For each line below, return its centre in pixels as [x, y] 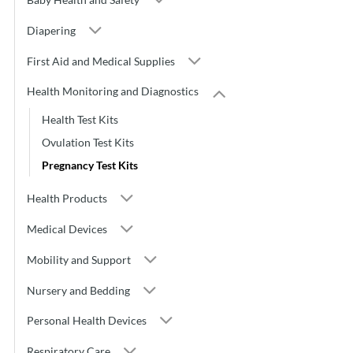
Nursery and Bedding [78, 290]
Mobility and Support [79, 259]
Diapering [51, 30]
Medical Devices [67, 229]
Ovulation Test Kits [88, 142]
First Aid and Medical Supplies [101, 61]
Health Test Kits [80, 119]
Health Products [67, 199]
